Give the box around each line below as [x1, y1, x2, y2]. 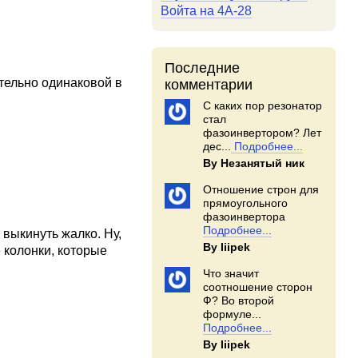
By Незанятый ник [203, 157, 305, 169]
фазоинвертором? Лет [203, 126, 322, 139]
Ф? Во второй [203, 294, 275, 307]
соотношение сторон [203, 280, 313, 293]
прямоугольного [203, 197, 288, 209]
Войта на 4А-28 [161, 4, 253, 18]
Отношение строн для [203, 183, 320, 196]
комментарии [165, 77, 253, 93]
